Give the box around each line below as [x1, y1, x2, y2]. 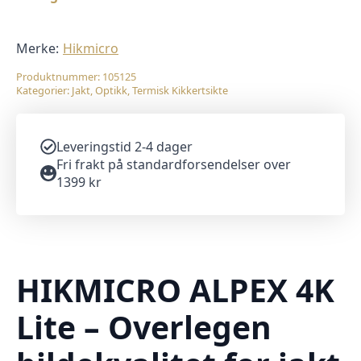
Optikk [95, 83, 127, 98]
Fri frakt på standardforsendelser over [56, 156, 291, 174]
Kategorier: [16, 83, 72, 98]
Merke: [16, 39, 59, 58]
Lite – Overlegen [16, 305, 272, 349]
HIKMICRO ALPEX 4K [16, 268, 334, 312]
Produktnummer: [16, 69, 102, 85]
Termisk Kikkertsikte [132, 83, 228, 98]
